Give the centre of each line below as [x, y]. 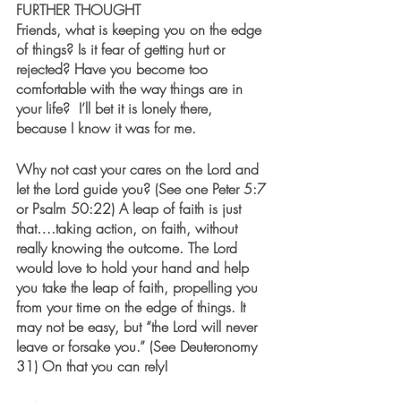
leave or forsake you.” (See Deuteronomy [139, 346]
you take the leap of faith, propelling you [139, 287]
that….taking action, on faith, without [129, 228]
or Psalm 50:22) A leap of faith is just [131, 208]
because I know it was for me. [106, 128]
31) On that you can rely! [92, 366]
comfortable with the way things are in [132, 88]
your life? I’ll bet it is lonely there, [116, 108]
